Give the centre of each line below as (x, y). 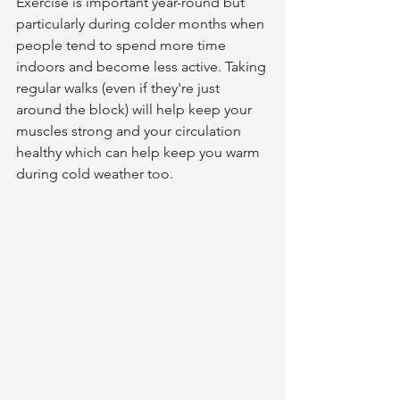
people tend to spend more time (123, 45)
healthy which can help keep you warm (140, 152)
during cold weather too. (95, 173)
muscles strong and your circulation (130, 130)
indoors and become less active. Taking (143, 66)
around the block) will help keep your (136, 109)
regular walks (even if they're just (120, 87)
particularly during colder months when (142, 23)
